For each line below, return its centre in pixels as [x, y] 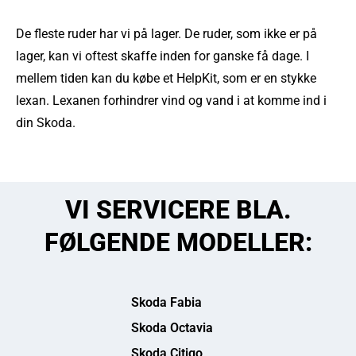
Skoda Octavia [172, 328]
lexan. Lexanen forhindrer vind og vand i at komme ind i [171, 101]
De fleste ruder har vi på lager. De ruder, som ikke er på [166, 34]
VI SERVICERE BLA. [178, 210]
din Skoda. [46, 123]
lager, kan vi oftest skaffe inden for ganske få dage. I [163, 56]
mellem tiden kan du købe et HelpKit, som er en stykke [166, 78]
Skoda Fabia [166, 302]
